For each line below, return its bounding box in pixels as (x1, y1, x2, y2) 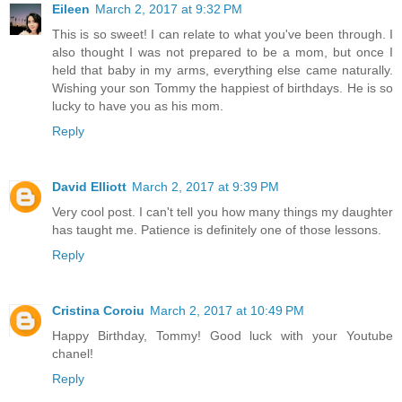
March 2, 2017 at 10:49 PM (150, 303, 304, 318)
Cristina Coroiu (52, 303, 144, 318)
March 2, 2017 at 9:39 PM (132, 179, 279, 195)
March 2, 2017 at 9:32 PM (95, 2, 242, 17)
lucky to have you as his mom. (52, 99, 223, 114)
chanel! (52, 346, 93, 361)
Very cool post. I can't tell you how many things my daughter (52, 205, 393, 220)
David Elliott (52, 179, 127, 195)
